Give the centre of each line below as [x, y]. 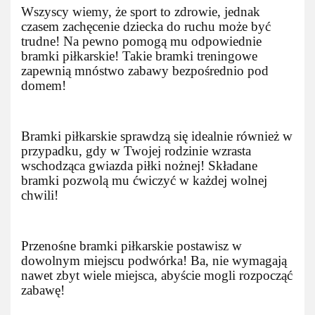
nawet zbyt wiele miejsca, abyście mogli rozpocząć [157, 275]
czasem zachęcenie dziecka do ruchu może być [146, 26]
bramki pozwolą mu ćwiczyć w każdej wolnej [144, 180]
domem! [44, 85]
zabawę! [43, 290]
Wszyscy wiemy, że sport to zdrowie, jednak [141, 12]
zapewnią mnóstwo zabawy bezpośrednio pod [145, 71]
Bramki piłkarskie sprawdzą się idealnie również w [157, 136]
